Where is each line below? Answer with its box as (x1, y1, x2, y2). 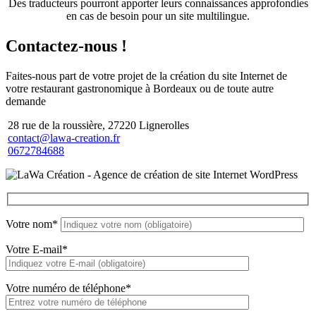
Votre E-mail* (6, 243, 68, 256)
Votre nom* (6, 218, 61, 231)
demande (6, 95, 46, 107)
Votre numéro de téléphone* (6, 282, 131, 295)
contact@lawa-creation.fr (8, 131, 120, 144)
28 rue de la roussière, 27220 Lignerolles (8, 119, 189, 131)
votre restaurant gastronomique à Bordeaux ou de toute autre (6, 82, 274, 95)
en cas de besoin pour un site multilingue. (66, 9, 250, 22)
